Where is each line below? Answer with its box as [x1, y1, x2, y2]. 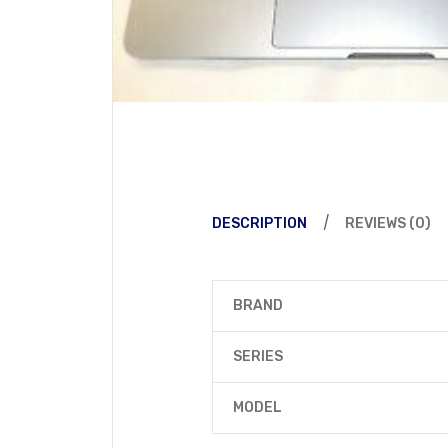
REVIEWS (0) [345, 215, 431, 232]
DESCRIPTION [212, 215, 307, 232]
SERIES [233, 348, 283, 365]
